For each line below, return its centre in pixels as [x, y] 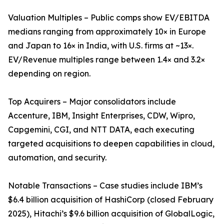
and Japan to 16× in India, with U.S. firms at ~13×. [101, 46]
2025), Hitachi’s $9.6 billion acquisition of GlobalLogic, [111, 214]
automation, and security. [57, 158]
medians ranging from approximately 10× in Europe [107, 32]
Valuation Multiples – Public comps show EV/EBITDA [109, 18]
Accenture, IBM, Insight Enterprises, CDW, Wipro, [101, 116]
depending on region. [49, 74]
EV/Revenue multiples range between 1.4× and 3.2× [106, 60]
